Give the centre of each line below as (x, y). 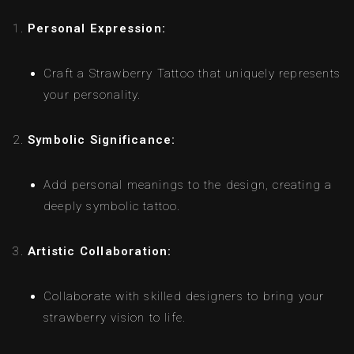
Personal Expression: (97, 29)
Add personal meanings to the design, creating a (188, 185)
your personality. (92, 95)
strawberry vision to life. (115, 318)
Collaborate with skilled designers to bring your (184, 297)
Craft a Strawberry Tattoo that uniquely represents (192, 74)
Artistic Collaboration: (100, 252)
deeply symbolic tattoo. (112, 207)
